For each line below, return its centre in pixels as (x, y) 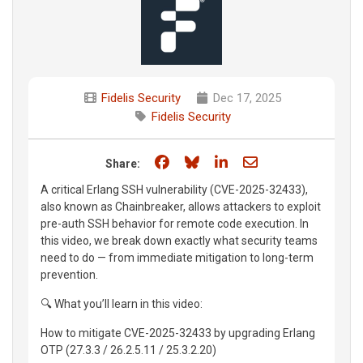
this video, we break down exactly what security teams (179, 240)
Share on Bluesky (257, 161)
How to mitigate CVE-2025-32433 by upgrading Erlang (178, 333)
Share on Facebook (233, 161)
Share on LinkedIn (287, 161)
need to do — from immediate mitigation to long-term (177, 257)
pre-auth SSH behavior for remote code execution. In (175, 223)
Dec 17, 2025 (246, 98)
